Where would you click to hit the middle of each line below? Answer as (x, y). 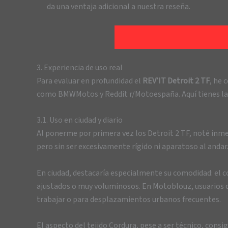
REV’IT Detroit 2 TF (176, 81)
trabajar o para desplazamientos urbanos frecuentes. (129, 199)
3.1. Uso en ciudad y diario (80, 120)
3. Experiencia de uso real (80, 67)
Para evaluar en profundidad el (90, 81)
